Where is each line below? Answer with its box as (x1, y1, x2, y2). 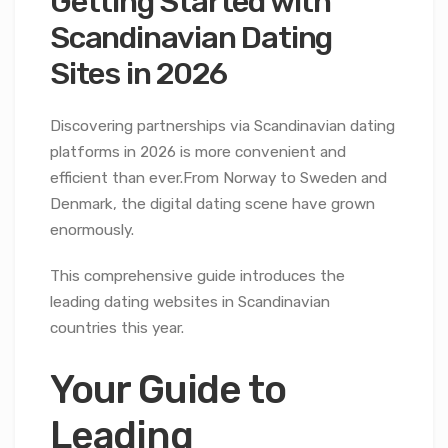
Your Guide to (50, 366, 286, 413)
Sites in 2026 (50, 55, 227, 93)
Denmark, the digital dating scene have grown (50, 194, 375, 213)
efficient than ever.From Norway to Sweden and (50, 168, 387, 187)
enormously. (50, 220, 134, 239)
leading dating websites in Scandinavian (50, 292, 330, 311)
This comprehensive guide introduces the (50, 266, 345, 285)
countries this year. (50, 318, 184, 337)
